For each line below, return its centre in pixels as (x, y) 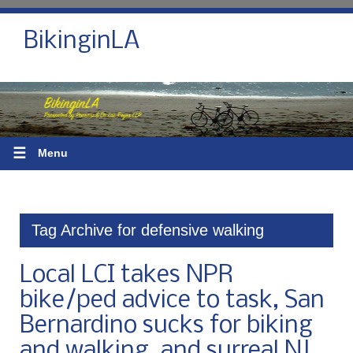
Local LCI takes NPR (126, 275)
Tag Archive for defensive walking (148, 230)
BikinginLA (82, 42)
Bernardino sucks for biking (166, 326)
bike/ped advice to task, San (172, 301)
